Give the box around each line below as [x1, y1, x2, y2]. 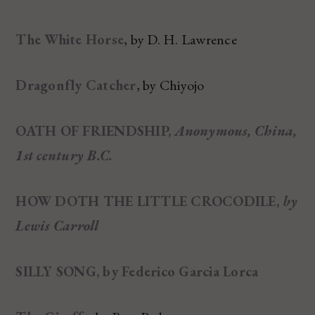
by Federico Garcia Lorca [99, 262, 259, 281]
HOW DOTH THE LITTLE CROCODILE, [15, 191, 279, 210]
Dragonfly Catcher [15, 75, 136, 94]
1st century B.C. [15, 146, 113, 165]
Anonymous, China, [174, 121, 297, 140]
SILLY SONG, [15, 262, 100, 281]
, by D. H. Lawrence [124, 30, 237, 49]
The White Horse [15, 30, 124, 49]
